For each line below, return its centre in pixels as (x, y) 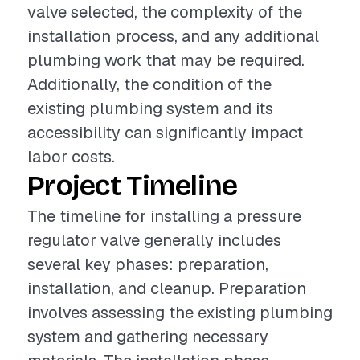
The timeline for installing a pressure (164, 216)
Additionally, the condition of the (149, 84)
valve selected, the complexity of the (165, 12)
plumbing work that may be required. (166, 60)
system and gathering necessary (148, 337)
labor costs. (71, 157)
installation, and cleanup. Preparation (167, 288)
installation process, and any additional (173, 36)
